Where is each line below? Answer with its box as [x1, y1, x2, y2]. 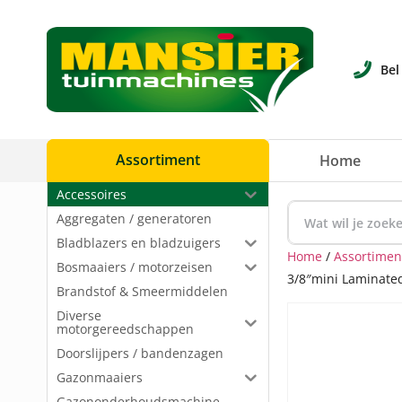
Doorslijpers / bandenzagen [57, 345, 223, 362]
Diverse [57, 307, 101, 324]
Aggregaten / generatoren [57, 210, 212, 227]
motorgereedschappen [57, 320, 194, 337]
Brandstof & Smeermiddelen [57, 283, 228, 300]
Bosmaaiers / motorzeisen [57, 258, 213, 275]
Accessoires [57, 186, 127, 203]
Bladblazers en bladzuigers [57, 234, 221, 251]
